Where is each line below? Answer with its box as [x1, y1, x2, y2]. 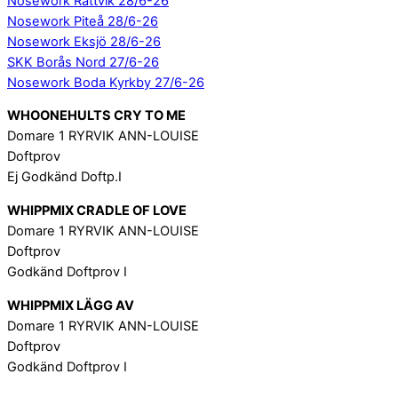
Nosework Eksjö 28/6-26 [7, 33, 161, 50]
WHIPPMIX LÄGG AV [7, 297, 134, 314]
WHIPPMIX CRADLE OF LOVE [7, 203, 187, 219]
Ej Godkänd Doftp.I [7, 169, 122, 186]
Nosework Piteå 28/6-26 [7, 12, 158, 29]
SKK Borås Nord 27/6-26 [7, 53, 159, 70]
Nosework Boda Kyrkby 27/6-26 [7, 74, 204, 91]
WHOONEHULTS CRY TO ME [7, 107, 186, 124]
